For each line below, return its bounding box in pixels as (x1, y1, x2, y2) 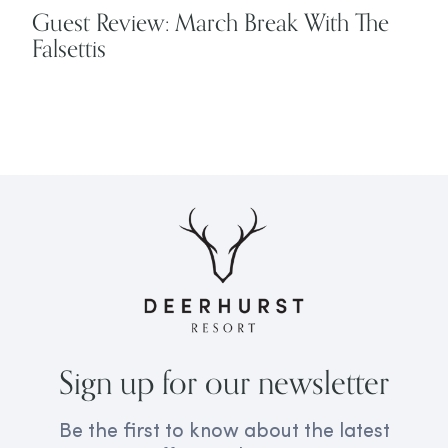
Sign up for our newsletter (59, 362, 389, 402)
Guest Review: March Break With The (32, 6, 389, 37)
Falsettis (32, 32, 106, 63)
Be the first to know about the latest (58, 422, 390, 442)
